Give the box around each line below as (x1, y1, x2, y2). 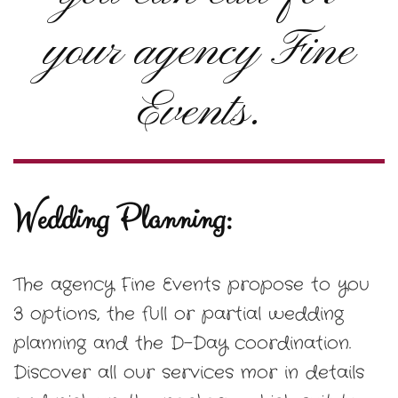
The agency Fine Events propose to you (13, 272, 370, 298)
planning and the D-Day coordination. (13, 330, 351, 357)
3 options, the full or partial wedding (13, 301, 344, 328)
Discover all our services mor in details (13, 360, 364, 386)
